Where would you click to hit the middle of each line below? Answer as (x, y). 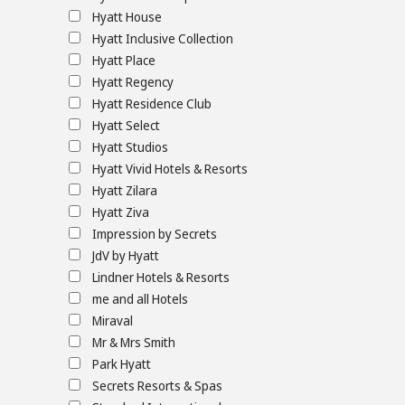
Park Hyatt (122, 364)
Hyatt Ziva (121, 212)
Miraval (113, 321)
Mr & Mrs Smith (134, 343)
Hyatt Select (126, 126)
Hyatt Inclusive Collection (163, 39)
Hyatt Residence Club (152, 104)
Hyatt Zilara (125, 191)
